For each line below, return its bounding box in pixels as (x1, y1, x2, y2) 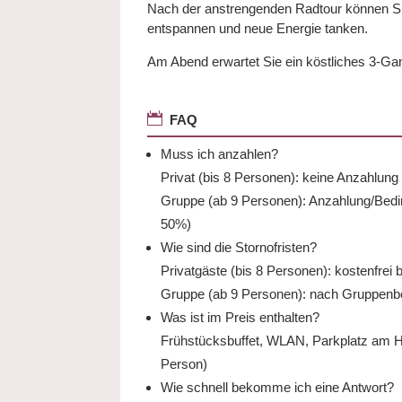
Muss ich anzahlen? (161, 146, 279, 162)
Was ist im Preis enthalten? (161, 310, 320, 325)
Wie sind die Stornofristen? (161, 240, 318, 255)
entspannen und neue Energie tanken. (147, 21, 369, 36)
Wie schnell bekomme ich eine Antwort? (161, 380, 395, 395)
